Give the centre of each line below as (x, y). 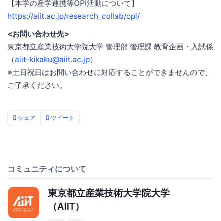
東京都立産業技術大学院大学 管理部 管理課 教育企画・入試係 (110, 47)
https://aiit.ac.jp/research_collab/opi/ (74, 16)
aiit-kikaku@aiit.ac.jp (52, 60)
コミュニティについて (47, 169)
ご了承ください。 (37, 85)
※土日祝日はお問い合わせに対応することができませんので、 (110, 73)
